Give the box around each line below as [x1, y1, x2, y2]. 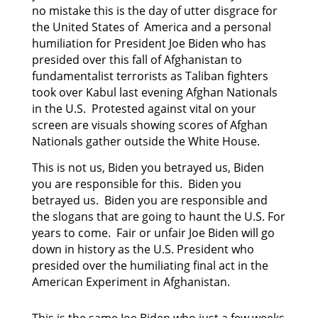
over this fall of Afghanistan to [82, 51, 242, 67]
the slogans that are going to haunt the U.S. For [31, 208, 285, 224]
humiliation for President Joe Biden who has [31, 35, 266, 51]
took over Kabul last [31, 84, 141, 100]
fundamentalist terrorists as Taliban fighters [31, 67, 268, 84]
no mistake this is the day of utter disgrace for [31, 2, 278, 18]
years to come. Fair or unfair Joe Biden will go [31, 224, 275, 241]
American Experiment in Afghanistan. [31, 273, 233, 290]
